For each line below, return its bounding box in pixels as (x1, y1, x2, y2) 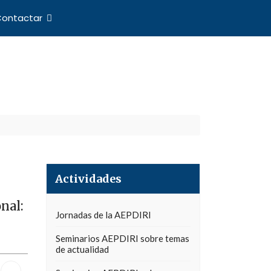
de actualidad (56, 244, 109, 255)
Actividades (55, 172, 122, 186)
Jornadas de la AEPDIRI (56, 209, 151, 220)
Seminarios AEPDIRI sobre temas (56, 233, 189, 244)
